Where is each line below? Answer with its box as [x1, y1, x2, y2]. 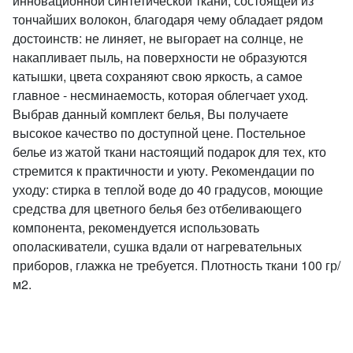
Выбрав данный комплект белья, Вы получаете [13, 105, 288, 123]
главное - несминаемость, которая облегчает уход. [13, 86, 308, 104]
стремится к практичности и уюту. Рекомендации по [13, 162, 314, 180]
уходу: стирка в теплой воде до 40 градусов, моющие [13, 180, 323, 199]
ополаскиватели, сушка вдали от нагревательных [13, 237, 302, 255]
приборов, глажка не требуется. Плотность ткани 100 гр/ [13, 256, 340, 274]
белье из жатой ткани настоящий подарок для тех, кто [13, 143, 326, 161]
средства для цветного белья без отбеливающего [13, 199, 302, 217]
